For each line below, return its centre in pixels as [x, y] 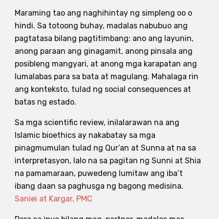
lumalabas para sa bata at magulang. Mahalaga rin [107, 76]
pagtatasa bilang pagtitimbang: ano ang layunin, [104, 38]
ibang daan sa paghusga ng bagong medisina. [99, 186]
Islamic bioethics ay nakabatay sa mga [85, 135]
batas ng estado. [45, 102]
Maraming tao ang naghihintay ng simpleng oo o [103, 13]
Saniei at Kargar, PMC [54, 198]
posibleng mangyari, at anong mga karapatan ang [106, 64]
